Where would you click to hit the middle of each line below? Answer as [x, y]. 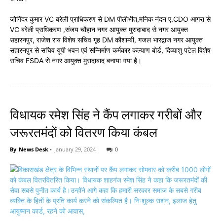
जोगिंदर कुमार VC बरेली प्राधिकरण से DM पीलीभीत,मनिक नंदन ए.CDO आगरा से [110, 19]
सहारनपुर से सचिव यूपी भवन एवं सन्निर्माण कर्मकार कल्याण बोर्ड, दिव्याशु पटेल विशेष [110, 50]
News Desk [34, 149]
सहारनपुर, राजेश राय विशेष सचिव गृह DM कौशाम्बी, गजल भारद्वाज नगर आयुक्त [106, 40]
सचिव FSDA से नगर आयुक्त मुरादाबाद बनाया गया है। [76, 60]
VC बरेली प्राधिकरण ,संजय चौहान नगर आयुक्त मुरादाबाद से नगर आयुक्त [99, 29]
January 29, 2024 [75, 149]
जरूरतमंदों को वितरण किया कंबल [84, 133]
